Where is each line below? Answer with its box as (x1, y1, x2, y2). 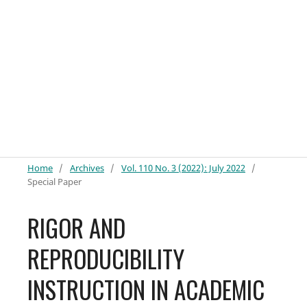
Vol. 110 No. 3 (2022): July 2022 (121, 161, 245, 174)
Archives (69, 161, 104, 174)
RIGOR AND (27, 209, 125, 245)
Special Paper (27, 175, 82, 188)
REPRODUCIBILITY (27, 240, 184, 276)
